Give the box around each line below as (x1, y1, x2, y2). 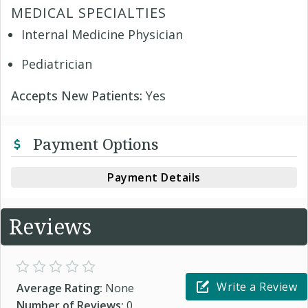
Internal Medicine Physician (21, 25, 183, 43)
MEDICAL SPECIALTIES (11, 3, 166, 22)
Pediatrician (21, 55, 92, 72)
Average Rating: (16, 280, 105, 296)
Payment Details (107, 169, 201, 185)
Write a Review (217, 278, 297, 294)
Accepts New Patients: (11, 87, 146, 104)
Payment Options (29, 133, 159, 154)
